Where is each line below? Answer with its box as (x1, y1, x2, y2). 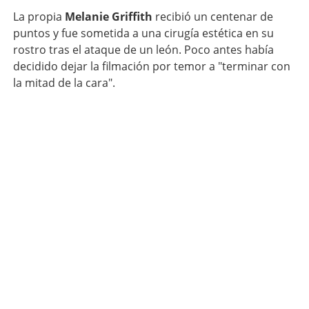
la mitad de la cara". (12, 75, 115, 91)
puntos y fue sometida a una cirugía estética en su (12, 26, 274, 41)
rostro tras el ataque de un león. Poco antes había (12, 42, 274, 58)
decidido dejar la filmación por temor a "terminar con (12, 59, 290, 74)
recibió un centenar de (152, 9, 273, 25)
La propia (12, 9, 62, 25)
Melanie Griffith (61, 9, 152, 25)
